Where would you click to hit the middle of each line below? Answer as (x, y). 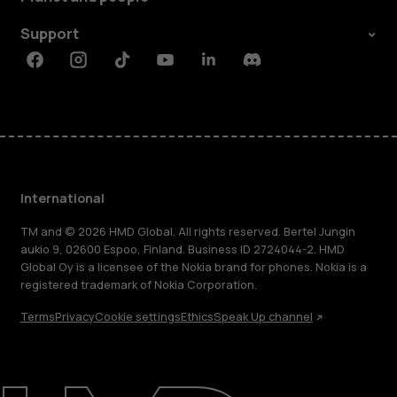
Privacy (74, 317)
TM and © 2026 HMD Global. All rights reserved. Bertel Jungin (187, 231)
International (62, 198)
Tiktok (135, 69)
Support (49, 34)
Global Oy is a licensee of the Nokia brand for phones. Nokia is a (193, 267)
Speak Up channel (263, 317)
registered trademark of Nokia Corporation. (138, 284)
